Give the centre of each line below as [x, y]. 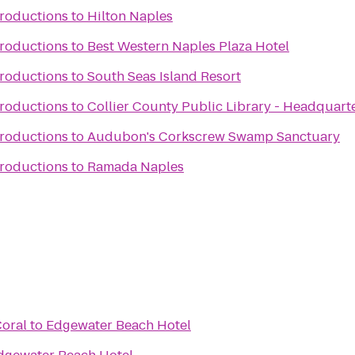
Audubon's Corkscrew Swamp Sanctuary [214, 137]
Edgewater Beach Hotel [118, 325]
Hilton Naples [130, 16]
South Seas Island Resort [164, 76]
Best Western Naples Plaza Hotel [188, 46]
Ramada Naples [136, 167]
